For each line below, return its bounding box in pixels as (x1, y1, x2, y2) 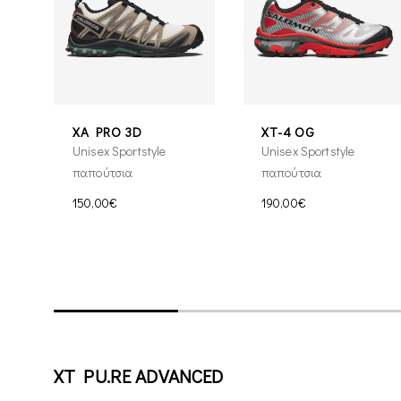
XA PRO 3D (73, 122, 143, 141)
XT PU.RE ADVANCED (54, 363, 224, 388)
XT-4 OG (260, 122, 316, 141)
